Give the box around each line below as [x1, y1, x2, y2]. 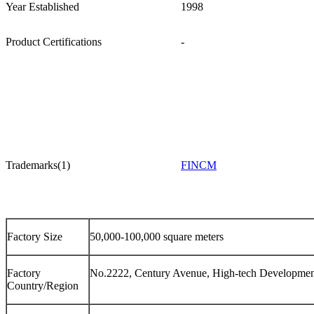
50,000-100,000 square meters [90, 230, 224, 243]
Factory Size [7, 230, 62, 243]
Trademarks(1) [6, 158, 70, 171]
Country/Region [7, 279, 78, 292]
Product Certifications [6, 35, 102, 48]
